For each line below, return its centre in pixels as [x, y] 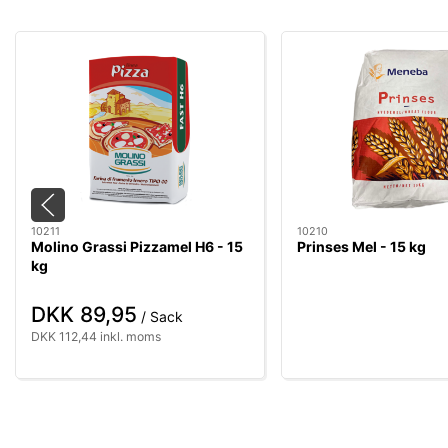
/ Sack [160, 316]
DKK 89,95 [84, 314]
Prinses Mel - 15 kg [361, 247]
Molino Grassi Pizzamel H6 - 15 [137, 247]
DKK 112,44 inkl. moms [96, 336]
